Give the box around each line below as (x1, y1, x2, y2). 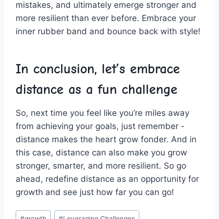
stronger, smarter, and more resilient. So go (16, 160, 186, 171)
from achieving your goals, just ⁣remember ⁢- (16, 121, 185, 131)
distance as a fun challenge (16, 81, 177, 97)
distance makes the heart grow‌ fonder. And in (16, 134, 197, 144)
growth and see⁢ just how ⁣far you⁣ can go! (16, 187, 174, 197)
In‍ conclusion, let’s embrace (16, 61, 180, 77)
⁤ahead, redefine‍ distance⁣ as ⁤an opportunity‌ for (16, 174, 199, 184)
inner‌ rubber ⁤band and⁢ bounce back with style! (16, 26, 200, 36)
